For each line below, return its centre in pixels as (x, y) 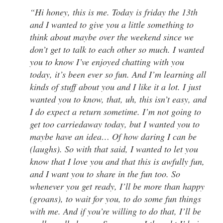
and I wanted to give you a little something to (112, 24)
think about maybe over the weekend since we (112, 37)
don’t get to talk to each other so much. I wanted (117, 49)
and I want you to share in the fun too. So (105, 174)
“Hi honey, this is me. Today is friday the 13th (114, 12)
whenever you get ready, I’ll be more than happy (117, 186)
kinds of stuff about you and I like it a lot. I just (115, 87)
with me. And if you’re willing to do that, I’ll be (115, 211)
